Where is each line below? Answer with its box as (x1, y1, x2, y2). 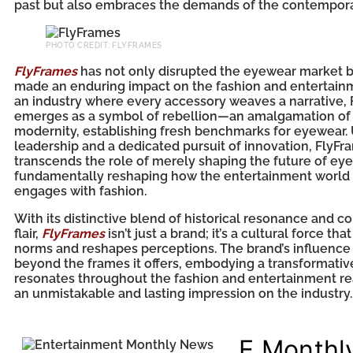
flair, (14, 226, 42, 241)
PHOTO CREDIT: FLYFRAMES (46, 41, 162, 50)
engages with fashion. (14, 184, 147, 199)
